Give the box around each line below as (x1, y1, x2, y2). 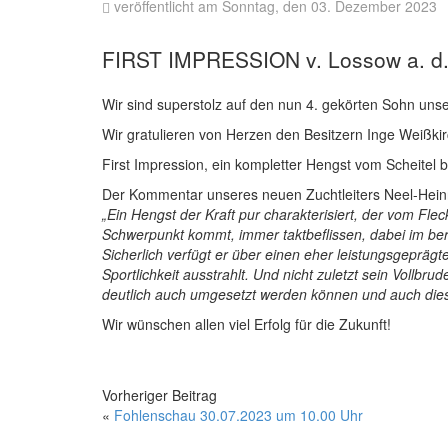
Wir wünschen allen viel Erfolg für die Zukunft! (102, 314, 391, 335)
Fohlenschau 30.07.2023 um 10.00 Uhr (114, 405, 363, 426)
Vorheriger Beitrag (102, 385, 217, 406)
